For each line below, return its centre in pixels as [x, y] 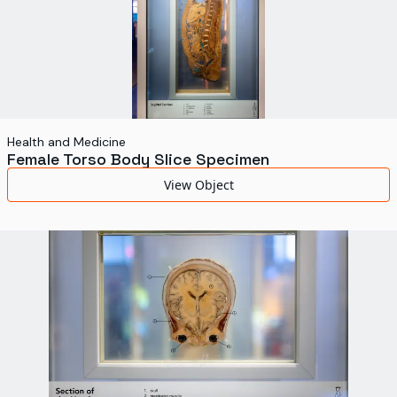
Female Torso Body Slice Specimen [138, 159]
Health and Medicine [66, 142]
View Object [198, 185]
